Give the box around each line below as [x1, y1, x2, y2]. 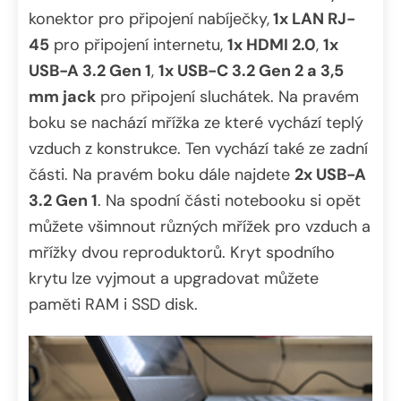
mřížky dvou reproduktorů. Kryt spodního [29, 241, 335, 263]
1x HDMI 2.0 [227, 33, 316, 55]
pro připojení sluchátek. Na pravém [96, 85, 359, 107]
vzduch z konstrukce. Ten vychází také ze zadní [29, 137, 368, 159]
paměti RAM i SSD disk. [29, 293, 198, 315]
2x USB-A [294, 163, 366, 185]
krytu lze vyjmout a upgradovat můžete [29, 267, 319, 289]
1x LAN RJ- [269, 7, 355, 30]
